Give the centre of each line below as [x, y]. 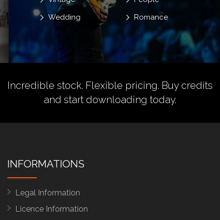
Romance [151, 17]
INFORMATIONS [46, 164]
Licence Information [52, 209]
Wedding [64, 17]
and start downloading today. [110, 99]
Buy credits [187, 85]
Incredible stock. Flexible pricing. [84, 85]
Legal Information [48, 192]
